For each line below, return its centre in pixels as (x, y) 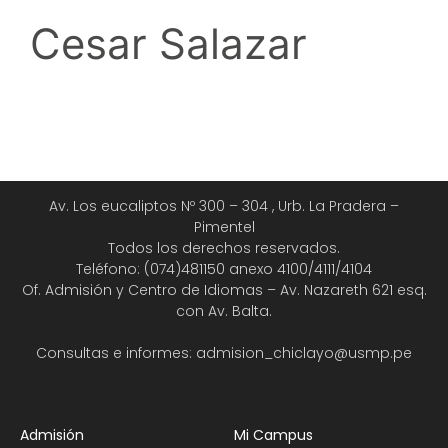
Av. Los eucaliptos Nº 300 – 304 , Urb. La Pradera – (224, 206)
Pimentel (224, 227)
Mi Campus (273, 435)
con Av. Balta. (224, 311)
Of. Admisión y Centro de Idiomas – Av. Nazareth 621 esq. (224, 290)
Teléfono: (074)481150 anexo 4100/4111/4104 (224, 269)
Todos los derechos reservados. (224, 248)
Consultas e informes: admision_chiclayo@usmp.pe (224, 353)
